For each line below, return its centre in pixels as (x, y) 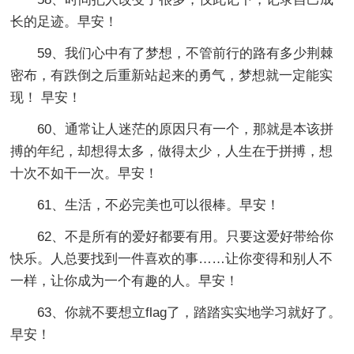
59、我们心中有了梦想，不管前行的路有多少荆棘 (186, 53)
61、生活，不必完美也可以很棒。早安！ (159, 205)
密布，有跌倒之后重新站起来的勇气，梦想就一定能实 (172, 75)
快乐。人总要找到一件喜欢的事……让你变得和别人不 (172, 258)
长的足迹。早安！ (64, 21)
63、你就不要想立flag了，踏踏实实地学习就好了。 (190, 312)
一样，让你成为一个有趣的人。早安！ (125, 281)
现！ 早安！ (46, 97)
